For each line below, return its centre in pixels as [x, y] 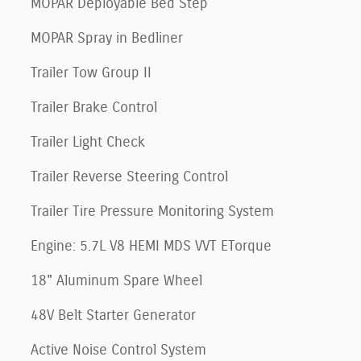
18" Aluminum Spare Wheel [116, 281]
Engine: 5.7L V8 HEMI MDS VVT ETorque [151, 246]
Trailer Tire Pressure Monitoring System [152, 212]
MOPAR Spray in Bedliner [107, 38]
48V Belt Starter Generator [113, 315]
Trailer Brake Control [94, 108]
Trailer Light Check [88, 142]
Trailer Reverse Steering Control [129, 177]
